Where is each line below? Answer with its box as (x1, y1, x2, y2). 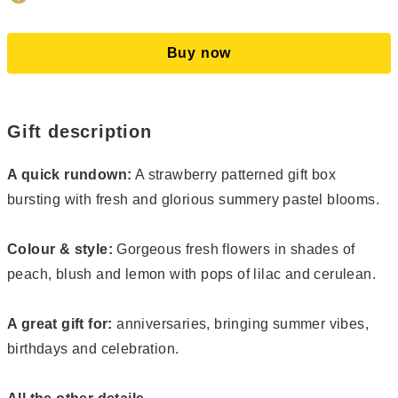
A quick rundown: (7, 167, 132, 182)
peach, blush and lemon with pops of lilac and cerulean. (7, 267, 376, 282)
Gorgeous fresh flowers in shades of (113, 242, 355, 257)
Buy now (166, 45, 232, 60)
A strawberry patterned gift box (131, 167, 337, 182)
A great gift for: (7, 316, 113, 331)
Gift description (7, 122, 152, 141)
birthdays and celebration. (7, 341, 179, 356)
